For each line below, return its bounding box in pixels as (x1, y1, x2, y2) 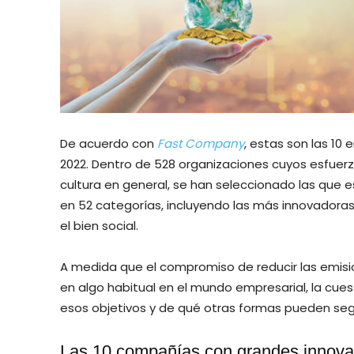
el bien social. (60, 217, 138, 234)
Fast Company (157, 134, 244, 152)
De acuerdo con (60, 134, 157, 152)
